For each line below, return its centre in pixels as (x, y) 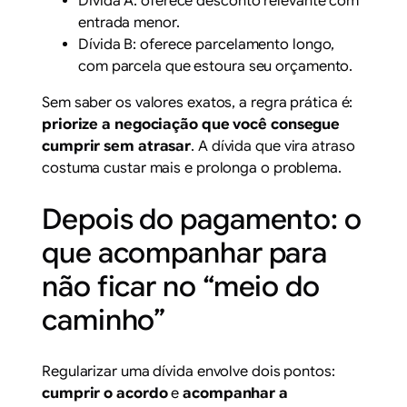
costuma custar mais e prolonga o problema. (192, 169)
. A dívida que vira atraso (273, 147)
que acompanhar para (185, 253)
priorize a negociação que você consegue (191, 125)
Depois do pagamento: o (202, 220)
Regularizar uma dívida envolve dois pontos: (189, 372)
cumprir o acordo (105, 394)
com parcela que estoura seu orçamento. (216, 67)
